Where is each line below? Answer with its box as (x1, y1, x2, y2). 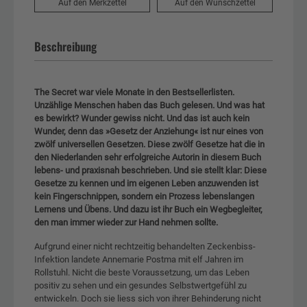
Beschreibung (34, 37, 97, 55)
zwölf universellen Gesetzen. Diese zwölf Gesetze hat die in (34, 138, 265, 149)
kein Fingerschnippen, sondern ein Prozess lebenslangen (34, 191, 254, 201)
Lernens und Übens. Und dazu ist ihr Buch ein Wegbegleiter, (34, 204, 262, 214)
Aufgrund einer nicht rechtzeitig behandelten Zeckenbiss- (34, 241, 256, 251)
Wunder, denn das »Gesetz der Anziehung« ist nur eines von (34, 125, 263, 136)
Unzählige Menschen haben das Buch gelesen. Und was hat (34, 99, 265, 110)
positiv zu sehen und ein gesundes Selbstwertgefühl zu (34, 280, 247, 291)
